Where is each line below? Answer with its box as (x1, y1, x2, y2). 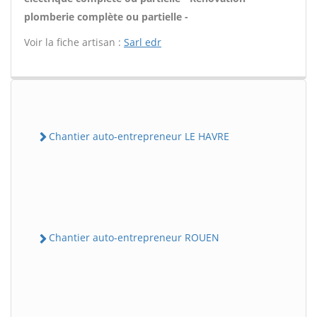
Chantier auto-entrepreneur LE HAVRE (49, 129, 229, 143)
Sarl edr (124, 35, 161, 49)
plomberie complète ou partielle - (24, 10, 188, 23)
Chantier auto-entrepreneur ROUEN (49, 231, 219, 245)
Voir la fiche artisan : (24, 35, 124, 49)
